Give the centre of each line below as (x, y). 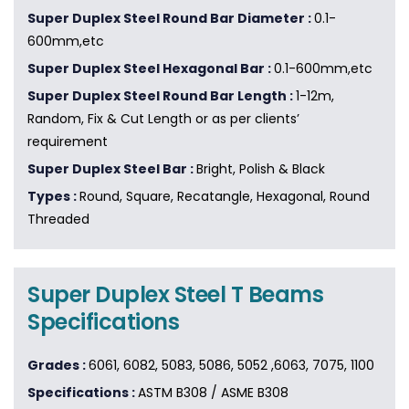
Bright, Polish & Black (261, 169)
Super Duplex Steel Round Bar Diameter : (171, 19)
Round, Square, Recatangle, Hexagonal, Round (225, 197)
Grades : (58, 366)
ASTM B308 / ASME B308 (213, 393)
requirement (68, 142)
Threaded (58, 220)
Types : (53, 197)
